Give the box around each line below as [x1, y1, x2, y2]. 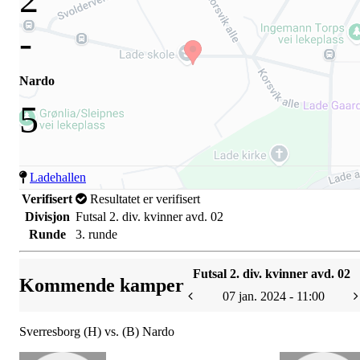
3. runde [76, 227, 117, 241]
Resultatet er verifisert [87, 192, 200, 206]
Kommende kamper [19, 274, 184, 296]
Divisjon [24, 210, 70, 223]
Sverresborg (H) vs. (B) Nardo [19, 325, 174, 338]
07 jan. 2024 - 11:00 [222, 289, 325, 303]
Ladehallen [30, 170, 86, 184]
